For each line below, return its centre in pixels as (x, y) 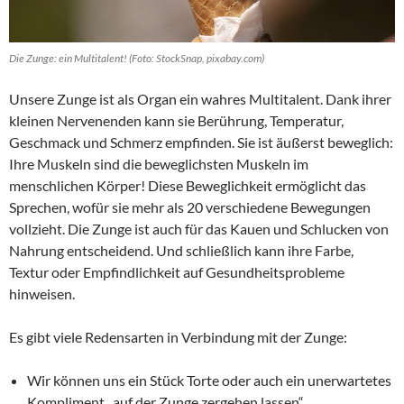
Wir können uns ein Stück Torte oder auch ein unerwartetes (209, 381)
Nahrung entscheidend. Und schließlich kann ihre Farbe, (181, 251)
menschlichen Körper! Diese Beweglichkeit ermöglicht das (188, 186)
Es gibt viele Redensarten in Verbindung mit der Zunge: (178, 337)
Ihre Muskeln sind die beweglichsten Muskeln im (159, 164)
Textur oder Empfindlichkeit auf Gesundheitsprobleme (177, 272)
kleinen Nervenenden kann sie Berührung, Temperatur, (176, 121)
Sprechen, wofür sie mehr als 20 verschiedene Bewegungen (190, 207)
